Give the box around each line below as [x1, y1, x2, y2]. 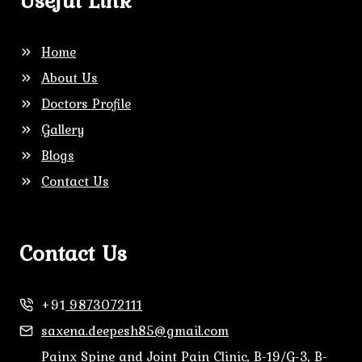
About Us [41, 67, 98, 88]
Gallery [41, 119, 84, 140]
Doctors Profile [41, 93, 131, 114]
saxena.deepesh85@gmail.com [41, 320, 229, 341]
